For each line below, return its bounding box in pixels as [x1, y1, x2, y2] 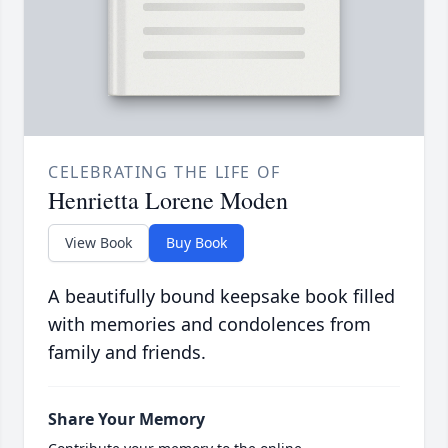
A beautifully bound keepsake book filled [48, 284, 395, 309]
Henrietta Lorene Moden [48, 184, 288, 217]
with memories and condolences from [48, 312, 371, 337]
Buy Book [166, 233, 227, 253]
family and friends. [48, 340, 206, 365]
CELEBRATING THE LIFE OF [48, 161, 281, 184]
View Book [65, 233, 132, 253]
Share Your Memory [48, 408, 205, 431]
